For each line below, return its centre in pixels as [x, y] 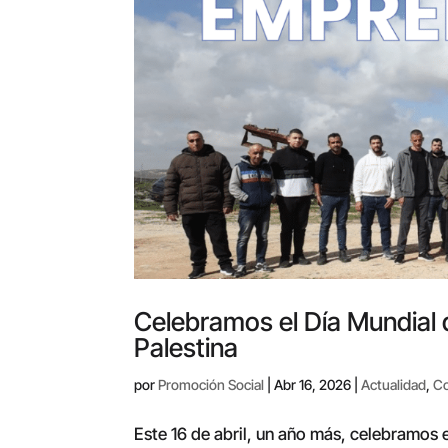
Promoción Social [211, 385]
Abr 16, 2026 [313, 385]
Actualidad [394, 385]
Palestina [186, 348]
